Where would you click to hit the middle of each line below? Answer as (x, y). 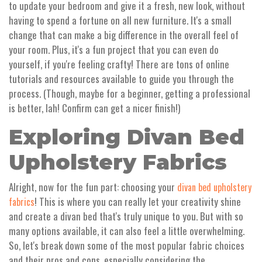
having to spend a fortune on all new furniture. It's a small (120, 20)
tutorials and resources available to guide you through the (121, 79)
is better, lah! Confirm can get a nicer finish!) (94, 108)
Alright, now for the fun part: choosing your (93, 187)
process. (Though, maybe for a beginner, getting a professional (130, 94)
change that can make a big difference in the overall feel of (124, 35)
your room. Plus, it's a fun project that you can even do (114, 50)
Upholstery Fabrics (118, 162)
